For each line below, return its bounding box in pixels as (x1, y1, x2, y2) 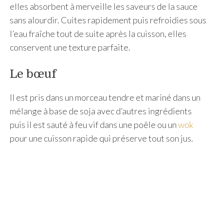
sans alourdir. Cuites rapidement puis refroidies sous (10, 15, 206, 25)
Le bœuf (10, 67, 56, 81)
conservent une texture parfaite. (10, 42, 130, 53)
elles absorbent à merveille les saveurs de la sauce (10, 1, 198, 12)
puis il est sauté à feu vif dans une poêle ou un (10, 119, 178, 130)
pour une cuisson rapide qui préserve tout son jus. (10, 133, 193, 144)
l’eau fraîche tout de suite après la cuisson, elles (10, 28, 186, 39)
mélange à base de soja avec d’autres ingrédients (10, 106, 192, 116)
